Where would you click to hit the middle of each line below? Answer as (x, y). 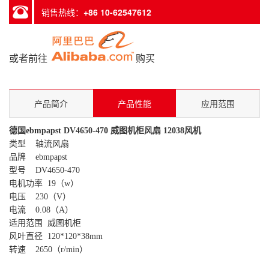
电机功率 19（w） (44, 183)
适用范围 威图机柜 (45, 223)
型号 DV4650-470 (44, 170)
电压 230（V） (40, 197)
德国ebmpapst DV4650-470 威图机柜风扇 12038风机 (105, 131)
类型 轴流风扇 (39, 144)
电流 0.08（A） (41, 210)
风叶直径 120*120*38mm (56, 236)
